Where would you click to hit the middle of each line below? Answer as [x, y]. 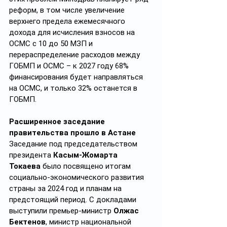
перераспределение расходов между [75, 55]
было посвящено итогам [87, 166]
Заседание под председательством [74, 144]
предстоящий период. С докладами [74, 200]
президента [31, 155]
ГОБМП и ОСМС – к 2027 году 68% [70, 66]
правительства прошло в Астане [72, 133]
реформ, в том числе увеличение [68, 10]
